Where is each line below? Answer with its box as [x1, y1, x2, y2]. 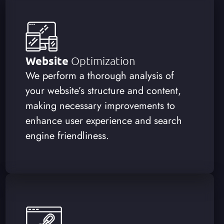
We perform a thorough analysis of [25, 68, 174, 83]
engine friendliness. [25, 128, 109, 143]
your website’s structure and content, [25, 83, 181, 98]
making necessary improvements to [25, 98, 175, 113]
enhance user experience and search [25, 113, 182, 128]
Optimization [70, 53, 135, 67]
